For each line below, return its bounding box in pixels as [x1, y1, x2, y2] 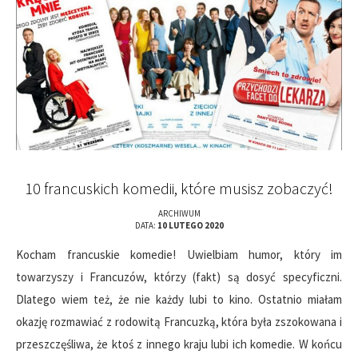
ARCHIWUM [157, 207, 201, 219]
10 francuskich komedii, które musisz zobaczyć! [25, 177, 333, 198]
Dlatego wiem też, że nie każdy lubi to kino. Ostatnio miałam [16, 291, 342, 307]
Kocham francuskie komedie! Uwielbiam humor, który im [16, 246, 342, 262]
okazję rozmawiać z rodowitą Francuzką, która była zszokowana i [16, 313, 342, 329]
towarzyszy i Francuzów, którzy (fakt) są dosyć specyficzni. [16, 268, 342, 284]
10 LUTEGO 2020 [157, 219, 224, 231]
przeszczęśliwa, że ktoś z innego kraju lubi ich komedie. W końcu [16, 336, 342, 352]
